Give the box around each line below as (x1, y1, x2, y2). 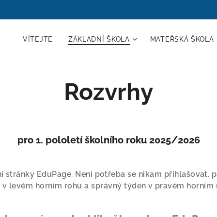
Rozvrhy (64, 78, 153, 105)
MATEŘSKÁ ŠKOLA (150, 35, 214, 43)
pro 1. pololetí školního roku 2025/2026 (17, 134, 200, 146)
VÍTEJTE (23, 35, 53, 43)
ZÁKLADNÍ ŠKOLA (68, 35, 130, 43)
